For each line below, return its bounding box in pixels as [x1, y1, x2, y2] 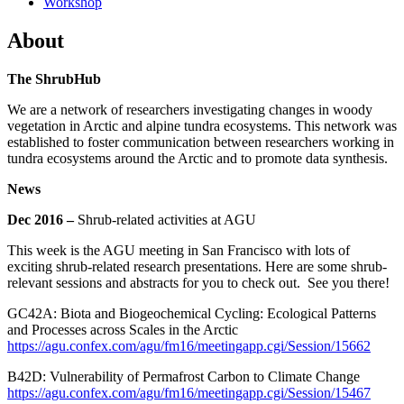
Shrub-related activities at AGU [74, 212, 256, 228]
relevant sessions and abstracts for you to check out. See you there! [7, 275, 390, 291]
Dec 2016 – [7, 212, 74, 228]
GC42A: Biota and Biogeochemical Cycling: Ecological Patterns [7, 306, 376, 322]
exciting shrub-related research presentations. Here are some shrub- [7, 259, 387, 275]
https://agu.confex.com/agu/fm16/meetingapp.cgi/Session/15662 [7, 338, 371, 354]
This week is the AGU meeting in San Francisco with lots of [7, 243, 350, 259]
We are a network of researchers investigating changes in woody [7, 102, 372, 118]
